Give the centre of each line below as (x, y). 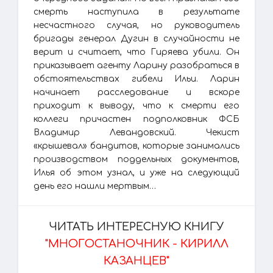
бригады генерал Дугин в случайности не (136, 39)
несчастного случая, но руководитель (136, 25)
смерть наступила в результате (136, 12)
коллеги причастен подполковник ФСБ (136, 119)
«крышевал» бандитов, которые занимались (136, 146)
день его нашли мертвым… (95, 186)
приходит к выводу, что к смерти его (136, 106)
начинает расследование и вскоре (136, 92)
